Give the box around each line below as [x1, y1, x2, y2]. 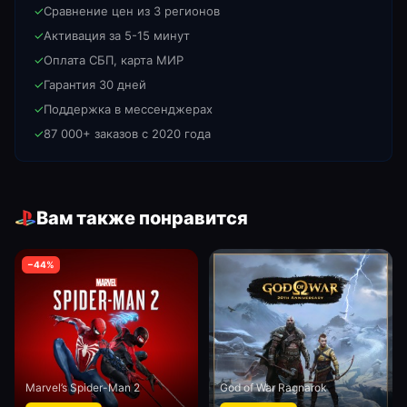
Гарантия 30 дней [44, 77, 146, 92]
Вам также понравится [36, 207, 248, 229]
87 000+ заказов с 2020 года [44, 126, 211, 141]
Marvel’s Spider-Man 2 [25, 381, 140, 394]
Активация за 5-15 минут [44, 28, 190, 43]
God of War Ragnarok [220, 381, 327, 394]
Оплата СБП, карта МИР [44, 53, 184, 67]
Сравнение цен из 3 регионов [44, 4, 220, 18]
